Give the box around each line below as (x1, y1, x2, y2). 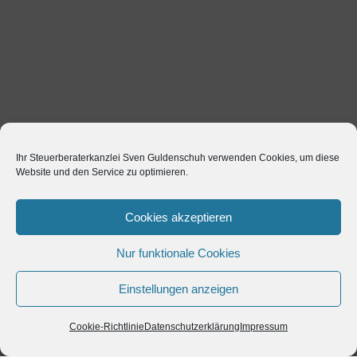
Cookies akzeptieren (125, 210, 232, 224)
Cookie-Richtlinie (69, 321, 144, 332)
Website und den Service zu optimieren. (16, 167, 188, 178)
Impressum (240, 321, 288, 332)
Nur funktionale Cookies (116, 245, 241, 260)
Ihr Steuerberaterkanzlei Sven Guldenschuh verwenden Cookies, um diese (16, 152, 339, 163)
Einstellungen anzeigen (119, 281, 238, 296)
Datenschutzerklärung (144, 321, 240, 332)
